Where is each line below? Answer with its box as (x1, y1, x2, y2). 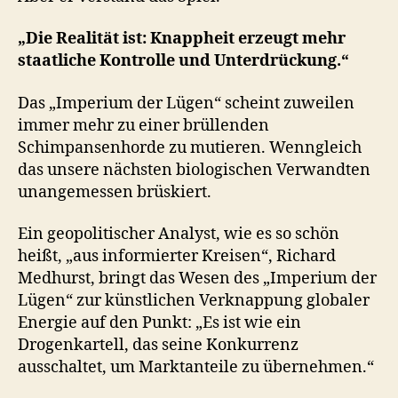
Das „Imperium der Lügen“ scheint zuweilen (18, 92, 354, 114)
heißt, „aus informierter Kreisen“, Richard (18, 246, 336, 267)
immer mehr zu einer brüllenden (18, 115, 269, 136)
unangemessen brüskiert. (18, 181, 211, 203)
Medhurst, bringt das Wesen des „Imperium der (18, 268, 377, 290)
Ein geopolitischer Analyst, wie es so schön (18, 224, 339, 245)
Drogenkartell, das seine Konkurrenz (18, 335, 298, 356)
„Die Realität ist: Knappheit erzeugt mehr (18, 28, 346, 50)
